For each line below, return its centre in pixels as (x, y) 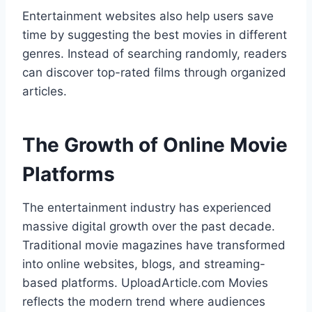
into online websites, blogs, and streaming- (144, 264)
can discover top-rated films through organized (154, 73)
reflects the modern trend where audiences (144, 302)
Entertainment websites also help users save (148, 16)
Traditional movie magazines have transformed (154, 245)
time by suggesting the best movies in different (155, 35)
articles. (45, 92)
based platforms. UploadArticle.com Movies (145, 283)
